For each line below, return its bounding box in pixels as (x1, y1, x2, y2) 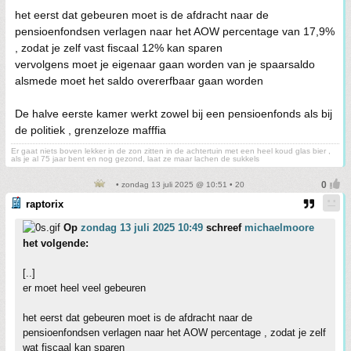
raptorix (26, 197, 63, 210)
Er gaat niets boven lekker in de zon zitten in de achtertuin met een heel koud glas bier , (11, 146, 331, 155)
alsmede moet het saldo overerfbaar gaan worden (15, 74, 263, 87)
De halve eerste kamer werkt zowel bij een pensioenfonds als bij (15, 107, 332, 120)
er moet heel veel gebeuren (23, 281, 146, 294)
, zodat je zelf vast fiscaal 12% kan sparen (15, 41, 223, 54)
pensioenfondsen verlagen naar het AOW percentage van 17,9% (15, 24, 335, 38)
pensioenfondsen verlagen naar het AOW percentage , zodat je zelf (23, 326, 326, 338)
